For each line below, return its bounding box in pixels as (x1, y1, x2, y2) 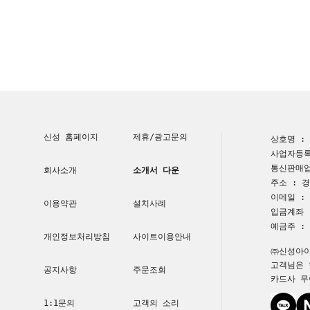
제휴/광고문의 (132, 131, 188, 142)
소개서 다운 (132, 165, 179, 175)
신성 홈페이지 (44, 131, 98, 142)
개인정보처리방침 (44, 232, 110, 242)
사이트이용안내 (132, 232, 191, 242)
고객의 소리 (132, 298, 179, 309)
